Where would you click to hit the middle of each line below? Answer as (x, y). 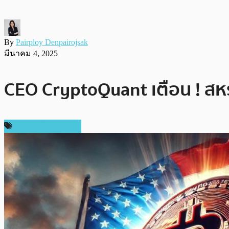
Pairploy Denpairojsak (52, 42)
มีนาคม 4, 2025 (31, 53)
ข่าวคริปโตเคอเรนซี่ (46, 126)
